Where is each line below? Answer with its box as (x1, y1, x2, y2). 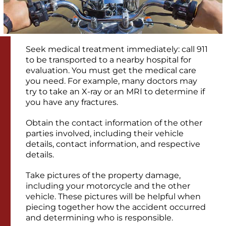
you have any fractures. (26, 97, 118, 107)
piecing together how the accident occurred (26, 202, 206, 212)
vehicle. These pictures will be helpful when (26, 191, 201, 201)
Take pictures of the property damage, (26, 170, 181, 180)
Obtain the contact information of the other (26, 118, 202, 128)
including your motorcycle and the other (26, 181, 190, 191)
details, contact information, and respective (26, 139, 200, 149)
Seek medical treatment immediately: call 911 (26, 44, 208, 54)
